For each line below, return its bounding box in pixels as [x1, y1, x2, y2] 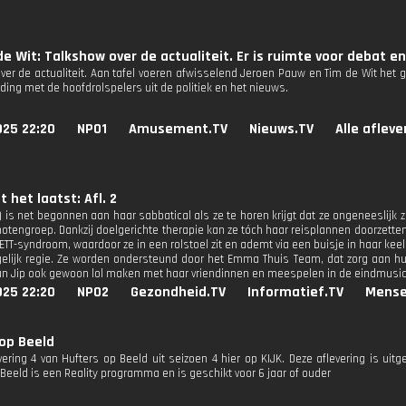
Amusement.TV [129, 120, 227, 139]
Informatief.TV [247, 283, 343, 302]
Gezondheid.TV [130, 283, 226, 302]
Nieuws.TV [249, 120, 314, 139]
